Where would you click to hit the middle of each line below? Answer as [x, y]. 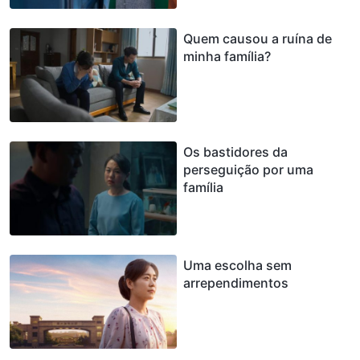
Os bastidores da [235, 151]
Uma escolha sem [237, 265]
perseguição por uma [248, 169]
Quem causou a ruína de [258, 38]
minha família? [227, 56]
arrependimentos [236, 282]
